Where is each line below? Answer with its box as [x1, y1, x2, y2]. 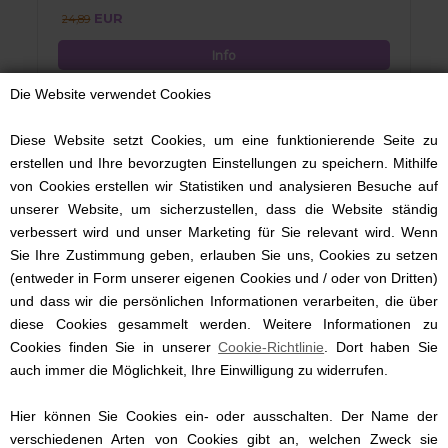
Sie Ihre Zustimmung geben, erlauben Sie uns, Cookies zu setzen [10, 247, 438, 263]
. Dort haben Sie [324, 339, 438, 355]
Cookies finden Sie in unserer [10, 339, 219, 355]
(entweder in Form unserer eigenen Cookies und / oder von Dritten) [10, 270, 438, 286]
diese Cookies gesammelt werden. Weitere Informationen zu [10, 316, 438, 332]
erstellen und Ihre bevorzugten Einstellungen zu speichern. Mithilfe [10, 155, 438, 171]
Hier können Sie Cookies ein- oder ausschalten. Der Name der [10, 408, 438, 424]
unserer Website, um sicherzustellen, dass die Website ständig [10, 201, 438, 217]
